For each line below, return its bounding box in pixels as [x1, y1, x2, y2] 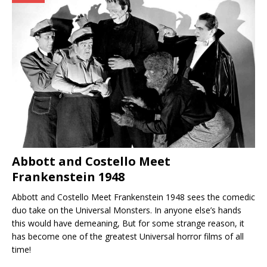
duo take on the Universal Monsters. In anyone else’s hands [12, 204, 241, 216]
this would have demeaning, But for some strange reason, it [12, 217, 244, 229]
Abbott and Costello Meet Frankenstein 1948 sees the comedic [12, 191, 255, 203]
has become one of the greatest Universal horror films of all [12, 230, 244, 242]
